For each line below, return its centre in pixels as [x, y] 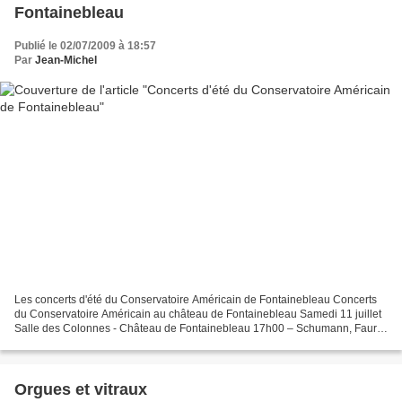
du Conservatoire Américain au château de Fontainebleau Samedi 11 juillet [198, 315]
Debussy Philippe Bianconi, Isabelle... [106, 343]
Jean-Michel [66, 60]
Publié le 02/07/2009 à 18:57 [85, 45]
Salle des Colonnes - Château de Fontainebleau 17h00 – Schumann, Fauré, [200, 329]
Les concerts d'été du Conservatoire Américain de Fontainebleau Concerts [196, 300]
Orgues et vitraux [81, 390]
